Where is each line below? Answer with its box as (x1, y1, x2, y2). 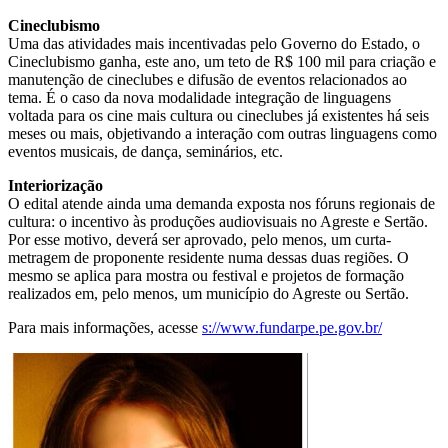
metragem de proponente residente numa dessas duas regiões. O (8, 248, 409, 266)
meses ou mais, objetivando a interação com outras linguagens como (8, 124, 437, 142)
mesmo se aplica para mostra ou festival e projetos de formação (8, 266, 404, 284)
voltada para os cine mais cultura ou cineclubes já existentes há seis (8, 106, 429, 124)
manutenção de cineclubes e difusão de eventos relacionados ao (8, 70, 407, 88)
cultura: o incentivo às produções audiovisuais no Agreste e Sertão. (8, 212, 428, 230)
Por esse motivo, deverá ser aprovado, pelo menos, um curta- (8, 230, 391, 248)
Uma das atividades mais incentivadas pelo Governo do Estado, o (8, 34, 420, 52)
